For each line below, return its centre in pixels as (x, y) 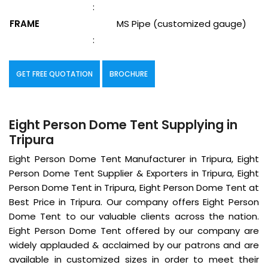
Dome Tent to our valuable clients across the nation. (134, 217)
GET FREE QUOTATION (54, 74)
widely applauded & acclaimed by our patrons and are (134, 245)
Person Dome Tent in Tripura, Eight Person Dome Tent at (134, 188)
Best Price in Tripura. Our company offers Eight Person (134, 202)
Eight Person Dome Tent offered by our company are (134, 231)
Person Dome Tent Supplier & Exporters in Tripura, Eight (134, 173)
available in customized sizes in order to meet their (134, 260)
